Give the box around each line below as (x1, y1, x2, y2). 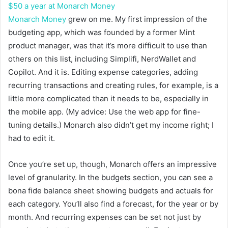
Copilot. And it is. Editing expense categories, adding (8, 67, 198, 77)
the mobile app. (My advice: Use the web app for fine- (8, 106, 201, 117)
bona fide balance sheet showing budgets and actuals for (8, 185, 213, 195)
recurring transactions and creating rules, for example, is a (8, 80, 218, 90)
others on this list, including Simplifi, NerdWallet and (8, 53, 196, 64)
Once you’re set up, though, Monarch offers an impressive (8, 159, 217, 169)
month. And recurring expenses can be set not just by (8, 212, 201, 222)
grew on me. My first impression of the (66, 14, 207, 24)
